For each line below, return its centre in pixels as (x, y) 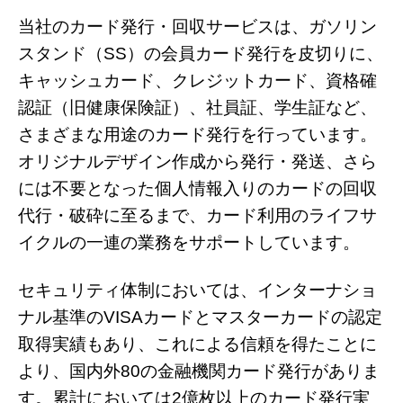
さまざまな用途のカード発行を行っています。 (197, 134)
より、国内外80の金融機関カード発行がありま (199, 372)
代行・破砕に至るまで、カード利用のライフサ (197, 215)
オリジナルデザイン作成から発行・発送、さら (197, 161)
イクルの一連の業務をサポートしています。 (189, 242)
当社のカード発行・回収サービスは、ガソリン (197, 27)
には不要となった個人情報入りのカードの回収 (197, 188)
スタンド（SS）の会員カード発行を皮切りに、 (201, 54)
